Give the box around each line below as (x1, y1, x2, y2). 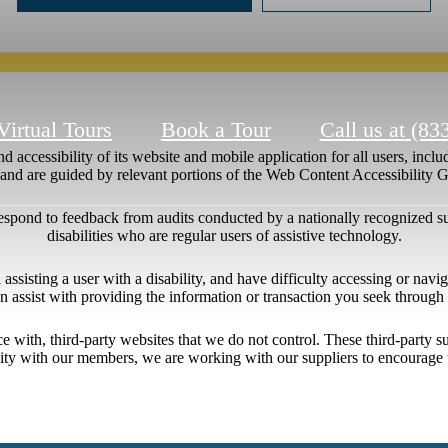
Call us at (319, 117, 405, 143)
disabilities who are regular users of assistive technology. (46, 226, 402, 244)
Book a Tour (160, 117, 271, 143)
